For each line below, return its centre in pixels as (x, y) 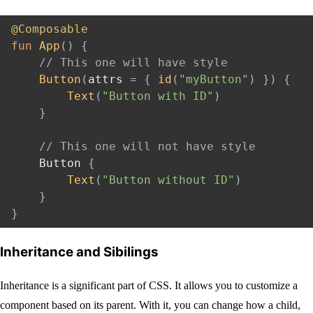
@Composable (50, 29)
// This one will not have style (147, 147)
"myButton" (214, 80)
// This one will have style (133, 63)
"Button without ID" (168, 180)
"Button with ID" (158, 96)
